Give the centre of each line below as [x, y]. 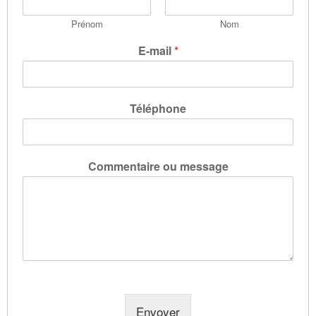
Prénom [87, 23]
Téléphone [158, 108]
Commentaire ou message [158, 166]
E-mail [156, 50]
